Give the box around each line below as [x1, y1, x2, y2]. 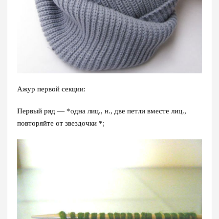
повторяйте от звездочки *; [17, 119, 105, 127]
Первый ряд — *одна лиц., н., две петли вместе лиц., [17, 107, 186, 115]
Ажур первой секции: [17, 85, 86, 93]
